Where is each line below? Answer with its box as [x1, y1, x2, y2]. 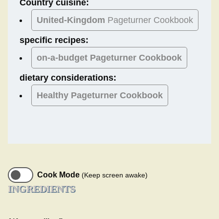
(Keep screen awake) [82, 171, 148, 179]
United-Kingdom [37, 15, 105, 25]
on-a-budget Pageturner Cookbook [37, 52, 182, 63]
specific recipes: [20, 35, 88, 45]
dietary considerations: [20, 72, 116, 83]
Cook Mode [37, 170, 82, 179]
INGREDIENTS [8, 183, 75, 194]
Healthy [37, 90, 68, 100]
